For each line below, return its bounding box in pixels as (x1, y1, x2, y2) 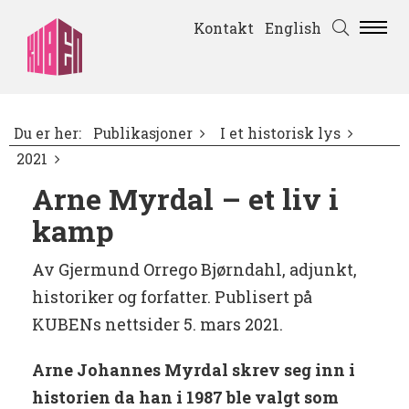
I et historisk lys (220, 124, 341, 143)
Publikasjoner (93, 124, 193, 143)
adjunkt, (289, 258, 357, 281)
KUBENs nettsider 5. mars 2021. (32, 313, 283, 336)
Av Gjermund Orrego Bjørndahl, (32, 258, 286, 281)
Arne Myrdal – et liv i (32, 179, 339, 219)
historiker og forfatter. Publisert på (32, 286, 312, 309)
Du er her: (14, 124, 81, 143)
